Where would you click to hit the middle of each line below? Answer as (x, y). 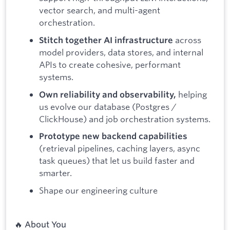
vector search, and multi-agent (100, 10)
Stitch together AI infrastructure (106, 40)
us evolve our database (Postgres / (108, 106)
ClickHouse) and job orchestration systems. (125, 119)
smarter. (55, 173)
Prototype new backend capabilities (113, 136)
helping (191, 94)
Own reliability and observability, (108, 94)
